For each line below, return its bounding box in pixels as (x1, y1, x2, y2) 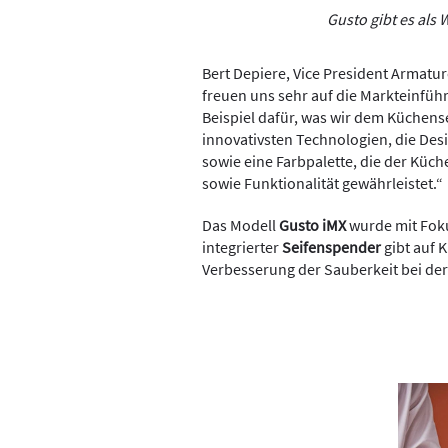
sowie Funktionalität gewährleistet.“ (202, 172, 443, 193)
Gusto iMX (279, 214, 346, 235)
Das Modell (202, 214, 279, 235)
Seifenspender (282, 236, 381, 257)
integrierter (202, 236, 282, 257)
